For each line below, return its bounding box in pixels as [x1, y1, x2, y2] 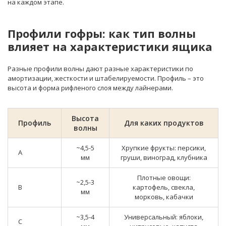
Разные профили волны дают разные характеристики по [8, 64, 193, 73]
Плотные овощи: [137, 173, 191, 182]
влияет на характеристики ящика [8, 39, 212, 54]
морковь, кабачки [134, 192, 193, 201]
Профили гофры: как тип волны [8, 26, 196, 41]
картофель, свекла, [133, 183, 195, 192]
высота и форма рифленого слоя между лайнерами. [8, 83, 173, 92]
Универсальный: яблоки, [124, 212, 203, 221]
